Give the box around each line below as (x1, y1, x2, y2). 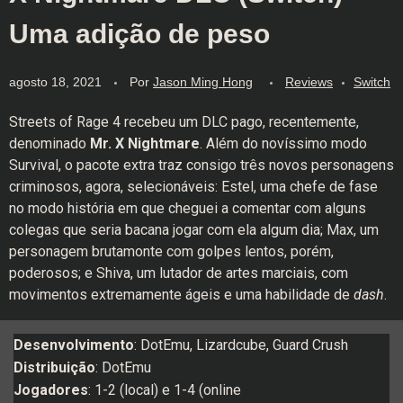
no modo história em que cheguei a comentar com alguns (9, 199, 366, 217)
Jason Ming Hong (153, 74, 253, 89)
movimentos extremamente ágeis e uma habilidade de (9, 285, 354, 303)
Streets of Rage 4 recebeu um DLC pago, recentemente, (9, 112, 359, 130)
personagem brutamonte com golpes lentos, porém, (9, 242, 334, 260)
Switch (354, 74, 390, 89)
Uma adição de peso (9, 19, 270, 49)
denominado (9, 134, 90, 152)
